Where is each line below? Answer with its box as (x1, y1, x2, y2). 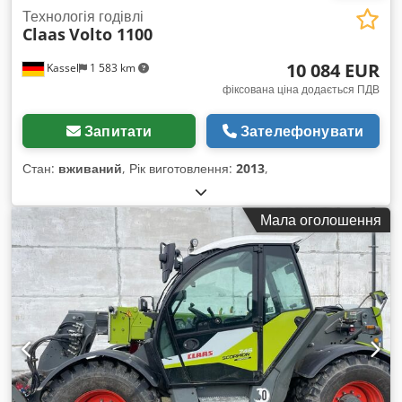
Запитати (84, 121, 153, 142)
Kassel (44, 60, 79, 76)
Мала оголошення (260, 210, 381, 231)
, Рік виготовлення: (122, 160, 236, 178)
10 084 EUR (286, 58, 380, 83)
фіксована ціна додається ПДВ (223, 82, 380, 98)
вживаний (58, 160, 122, 178)
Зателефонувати (240, 121, 364, 142)
